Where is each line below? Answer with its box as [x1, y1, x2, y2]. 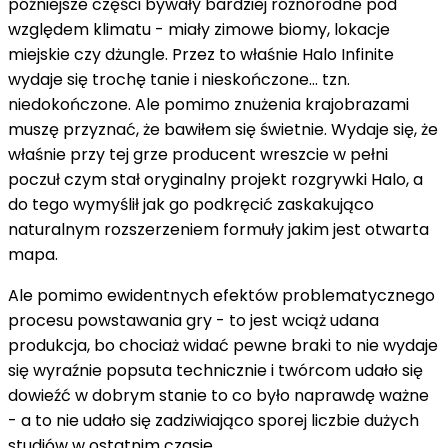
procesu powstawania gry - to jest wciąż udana [8, 308, 379, 332]
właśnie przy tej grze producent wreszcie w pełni [8, 142, 388, 166]
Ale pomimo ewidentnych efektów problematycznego [8, 283, 435, 307]
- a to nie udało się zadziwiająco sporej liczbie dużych [8, 408, 419, 432]
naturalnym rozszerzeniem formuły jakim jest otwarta [8, 217, 429, 241]
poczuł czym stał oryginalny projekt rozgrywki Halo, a [8, 167, 423, 191]
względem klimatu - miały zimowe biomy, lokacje [8, 17, 390, 41]
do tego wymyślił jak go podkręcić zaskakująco [8, 192, 374, 216]
